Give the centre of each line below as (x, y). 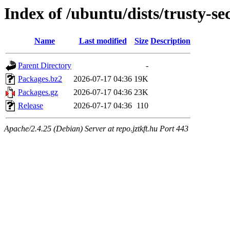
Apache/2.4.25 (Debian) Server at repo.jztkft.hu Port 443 (96, 129)
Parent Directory (45, 66)
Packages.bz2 (40, 79)
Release (31, 106)
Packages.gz (38, 92)
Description (170, 41)
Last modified (103, 41)
